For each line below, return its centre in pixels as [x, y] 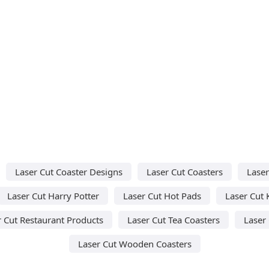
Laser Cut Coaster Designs [68, 171]
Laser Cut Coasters [184, 171]
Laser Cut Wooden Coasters [134, 243]
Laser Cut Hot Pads [162, 195]
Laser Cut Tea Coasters [174, 219]
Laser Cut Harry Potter [53, 195]
